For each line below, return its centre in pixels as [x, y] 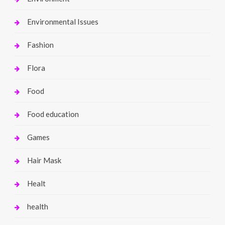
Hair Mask [44, 160]
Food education [53, 114]
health [37, 206]
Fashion [40, 44]
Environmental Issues [63, 21]
